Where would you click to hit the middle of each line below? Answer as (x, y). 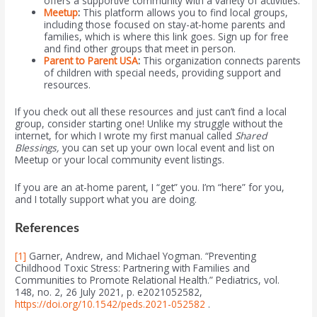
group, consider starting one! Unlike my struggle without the (149, 123)
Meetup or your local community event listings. (120, 159)
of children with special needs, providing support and (163, 73)
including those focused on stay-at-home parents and (165, 25)
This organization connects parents (221, 61)
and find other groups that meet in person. (140, 49)
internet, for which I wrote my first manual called (125, 135)
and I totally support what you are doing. (106, 199)
